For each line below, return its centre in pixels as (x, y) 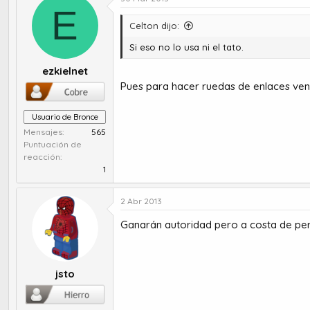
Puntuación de (53, 144)
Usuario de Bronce (65, 117)
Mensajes (43, 131)
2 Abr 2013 (141, 201)
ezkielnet (65, 71)
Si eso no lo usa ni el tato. (186, 47)
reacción (42, 156)
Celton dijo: (154, 25)
